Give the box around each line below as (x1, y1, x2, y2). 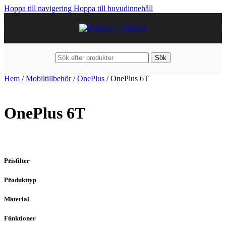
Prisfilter (4, 156, 30, 164)
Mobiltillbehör (26, 74, 73, 83)
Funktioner (4, 214, 36, 222)
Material (4, 195, 29, 203)
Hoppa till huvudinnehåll (74, 4, 153, 13)
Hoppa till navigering (4, 4, 74, 13)
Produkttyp (4, 176, 36, 184)
